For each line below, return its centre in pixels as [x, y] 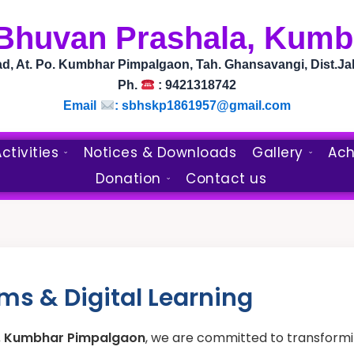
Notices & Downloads [160, 153]
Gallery [278, 153]
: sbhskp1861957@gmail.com [202, 105]
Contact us [226, 179]
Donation [128, 179]
